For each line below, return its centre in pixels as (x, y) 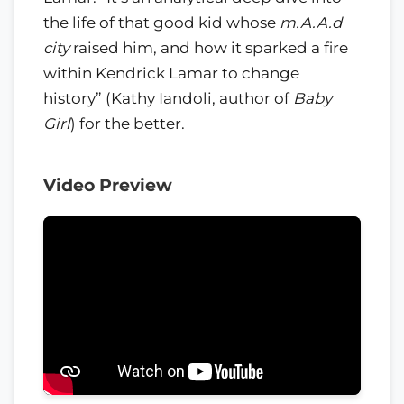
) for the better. (128, 124)
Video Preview (108, 186)
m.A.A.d (311, 23)
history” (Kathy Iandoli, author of (168, 99)
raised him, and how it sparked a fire (209, 48)
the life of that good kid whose (161, 23)
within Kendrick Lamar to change (171, 73)
